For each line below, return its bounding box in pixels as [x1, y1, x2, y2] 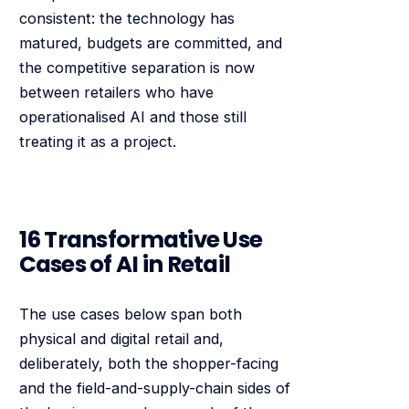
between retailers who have [18, 83, 214, 102]
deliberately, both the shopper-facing [18, 354, 278, 373]
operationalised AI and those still [18, 108, 246, 127]
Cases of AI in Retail [18, 247, 231, 280]
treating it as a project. [18, 132, 176, 152]
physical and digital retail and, [18, 330, 224, 349]
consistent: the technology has [18, 9, 235, 28]
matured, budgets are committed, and [18, 34, 282, 53]
